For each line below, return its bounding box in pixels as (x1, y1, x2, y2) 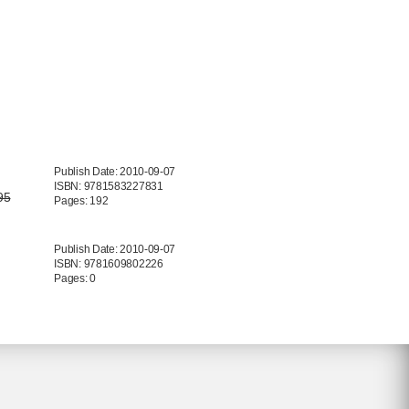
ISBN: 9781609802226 (54, 257, 163, 271)
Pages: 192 (54, 194, 109, 208)
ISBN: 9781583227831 (54, 180, 163, 194)
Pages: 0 (54, 272, 96, 286)
